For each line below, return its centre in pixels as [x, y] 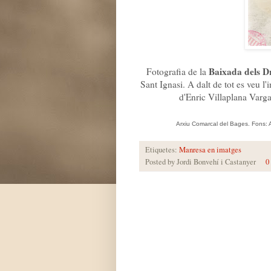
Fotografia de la [178, 71]
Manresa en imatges [210, 149]
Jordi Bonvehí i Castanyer [216, 162]
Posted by [161, 162]
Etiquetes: [162, 149]
